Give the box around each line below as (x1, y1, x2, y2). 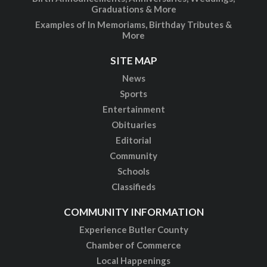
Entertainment (102, 104, 165, 115)
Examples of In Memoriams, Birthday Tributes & (35, 19, 232, 30)
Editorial (116, 135, 151, 146)
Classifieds (111, 181, 156, 193)
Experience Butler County (79, 224, 188, 235)
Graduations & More (91, 4, 176, 15)
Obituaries (111, 119, 156, 131)
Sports (120, 88, 147, 100)
